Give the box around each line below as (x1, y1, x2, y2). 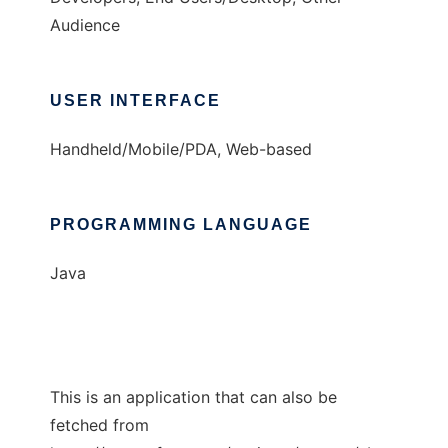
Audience (50, 15, 120, 36)
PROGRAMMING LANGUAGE (50, 216, 312, 234)
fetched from (50, 415, 149, 436)
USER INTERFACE (50, 92, 221, 110)
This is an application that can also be (50, 387, 337, 408)
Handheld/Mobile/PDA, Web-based (50, 139, 312, 160)
